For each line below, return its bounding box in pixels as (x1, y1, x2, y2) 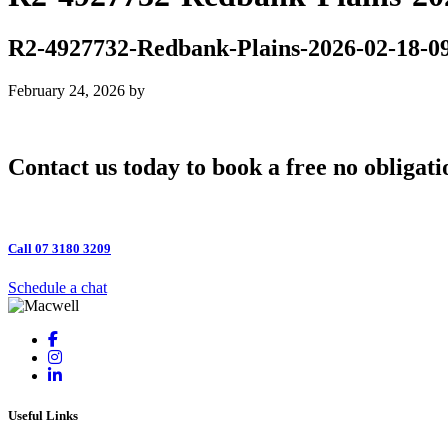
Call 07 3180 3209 (8, 241, 111, 257)
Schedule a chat (8, 279, 107, 297)
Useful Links (8, 407, 78, 423)
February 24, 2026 (8, 82, 125, 100)
